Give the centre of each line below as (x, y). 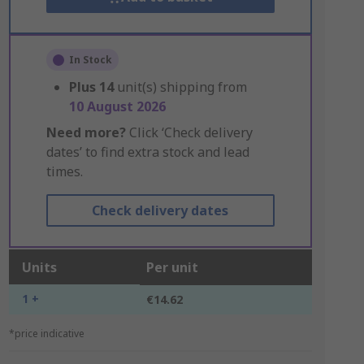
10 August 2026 (117, 106)
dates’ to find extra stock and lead (147, 152)
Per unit (172, 267)
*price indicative (46, 334)
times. (64, 171)
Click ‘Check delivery (189, 132)
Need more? (86, 132)
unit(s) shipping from (182, 87)
